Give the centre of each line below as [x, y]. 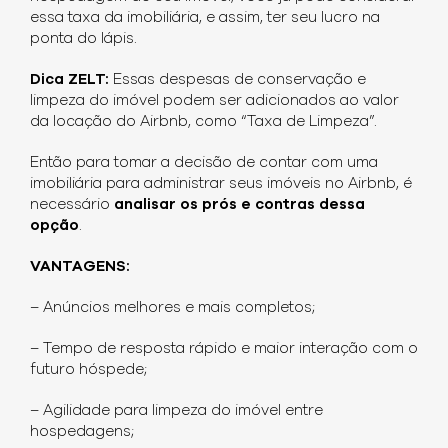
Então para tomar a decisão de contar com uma [204, 163]
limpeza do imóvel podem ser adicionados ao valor [214, 101]
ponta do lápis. [83, 39]
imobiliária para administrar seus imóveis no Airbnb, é [221, 184]
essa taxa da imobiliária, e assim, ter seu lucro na [205, 18]
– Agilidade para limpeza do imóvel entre [176, 411]
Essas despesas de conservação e [239, 80]
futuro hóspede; [88, 370]
